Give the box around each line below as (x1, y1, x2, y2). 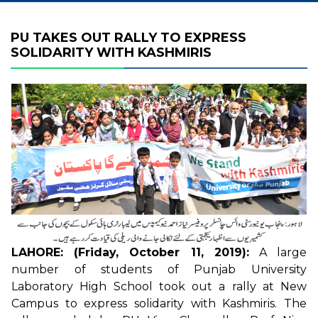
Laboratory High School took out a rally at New (11, 280, 307, 294)
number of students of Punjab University (11, 263, 307, 277)
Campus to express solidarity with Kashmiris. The (11, 297, 307, 311)
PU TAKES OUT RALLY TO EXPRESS (11, 30, 246, 45)
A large (248, 246, 307, 260)
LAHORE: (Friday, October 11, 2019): (11, 246, 249, 260)
